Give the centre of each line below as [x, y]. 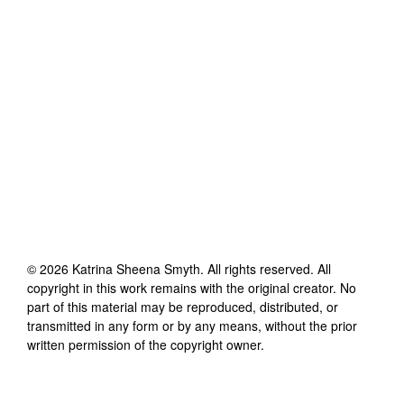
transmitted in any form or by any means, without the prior [192, 325]
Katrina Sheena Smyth [136, 268]
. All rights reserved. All [266, 268]
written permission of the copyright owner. [146, 344]
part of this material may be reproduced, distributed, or [183, 306]
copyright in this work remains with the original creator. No [192, 287]
